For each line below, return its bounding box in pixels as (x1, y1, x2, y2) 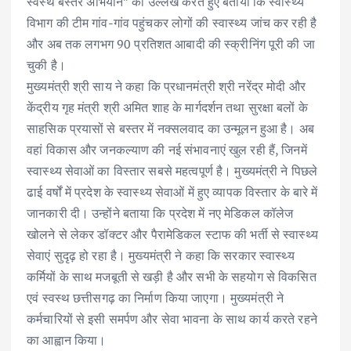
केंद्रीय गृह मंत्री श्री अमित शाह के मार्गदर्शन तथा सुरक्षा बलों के (27, 99, 308, 117)
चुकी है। (27, 56, 66, 74)
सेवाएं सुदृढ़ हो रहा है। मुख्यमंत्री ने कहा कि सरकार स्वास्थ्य (27, 247, 295, 265)
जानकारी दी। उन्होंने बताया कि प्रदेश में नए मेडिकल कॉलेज (27, 204, 294, 223)
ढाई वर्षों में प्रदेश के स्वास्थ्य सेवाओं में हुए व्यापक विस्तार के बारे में (27, 183, 318, 201)
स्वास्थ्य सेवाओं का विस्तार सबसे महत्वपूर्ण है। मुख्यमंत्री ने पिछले (27, 162, 318, 180)
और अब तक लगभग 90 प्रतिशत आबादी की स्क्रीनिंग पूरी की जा (27, 35, 315, 53)
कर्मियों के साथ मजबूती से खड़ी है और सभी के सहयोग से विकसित (27, 268, 317, 286)
